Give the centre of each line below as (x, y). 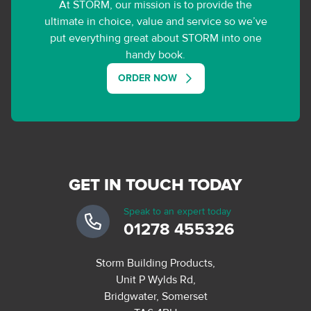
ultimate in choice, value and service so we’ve (155, 21)
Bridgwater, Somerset (155, 296)
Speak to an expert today (177, 211)
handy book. (155, 54)
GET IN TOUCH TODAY (155, 185)
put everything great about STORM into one (155, 38)
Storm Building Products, (155, 263)
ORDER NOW (147, 78)
